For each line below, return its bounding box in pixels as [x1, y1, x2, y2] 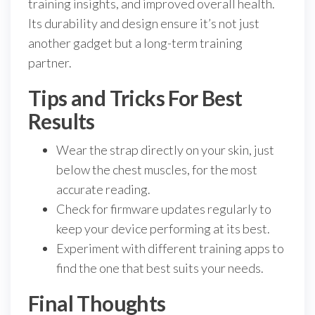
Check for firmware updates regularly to [56, 201, 271, 217]
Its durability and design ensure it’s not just [28, 15, 259, 32]
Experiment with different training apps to [56, 240, 284, 257]
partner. [28, 55, 72, 71]
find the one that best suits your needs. [56, 260, 264, 276]
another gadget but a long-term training [28, 35, 243, 51]
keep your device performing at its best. [56, 221, 270, 237]
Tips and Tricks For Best [28, 85, 243, 111]
